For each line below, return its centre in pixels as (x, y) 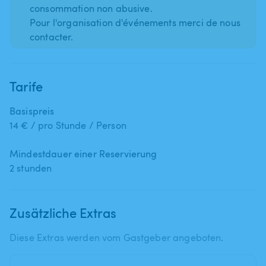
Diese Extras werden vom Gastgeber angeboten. (117, 237)
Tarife (26, 86)
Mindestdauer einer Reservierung (83, 153)
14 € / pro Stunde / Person (68, 125)
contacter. (52, 37)
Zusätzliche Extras (63, 212)
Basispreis (32, 111)
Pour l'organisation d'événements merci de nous (135, 22)
